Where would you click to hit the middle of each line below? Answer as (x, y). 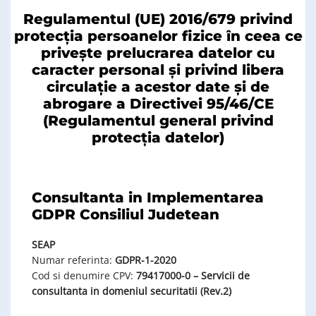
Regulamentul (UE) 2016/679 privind (158, 19)
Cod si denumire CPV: (84, 275)
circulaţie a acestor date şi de (158, 86)
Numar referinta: (73, 260)
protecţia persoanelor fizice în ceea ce (158, 36)
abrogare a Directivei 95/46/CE (158, 103)
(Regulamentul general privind (158, 120)
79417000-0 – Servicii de (193, 275)
